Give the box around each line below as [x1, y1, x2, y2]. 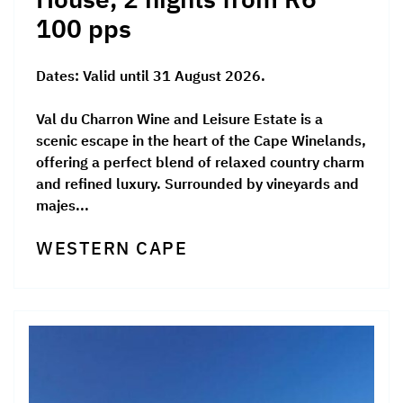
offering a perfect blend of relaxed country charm [36, 153, 364, 172]
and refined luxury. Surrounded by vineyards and [36, 175, 359, 193]
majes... [36, 196, 89, 215]
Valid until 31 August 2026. [83, 67, 265, 85]
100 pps [36, 12, 131, 46]
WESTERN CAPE [36, 236, 187, 261]
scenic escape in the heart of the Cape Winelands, [36, 131, 366, 150]
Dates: [36, 67, 83, 85]
